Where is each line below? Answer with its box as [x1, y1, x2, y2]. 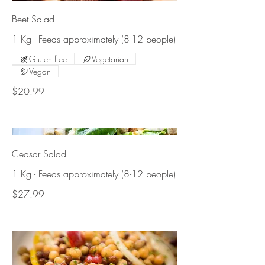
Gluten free [29, 53, 67, 65]
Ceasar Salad [12, 147, 66, 161]
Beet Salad [12, 12, 54, 26]
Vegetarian [92, 53, 128, 65]
